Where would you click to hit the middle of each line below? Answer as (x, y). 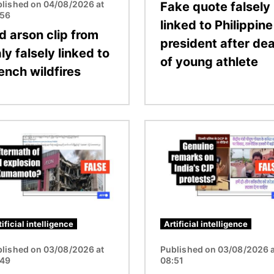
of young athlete (209, 61)
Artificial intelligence (206, 224)
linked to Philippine (217, 25)
